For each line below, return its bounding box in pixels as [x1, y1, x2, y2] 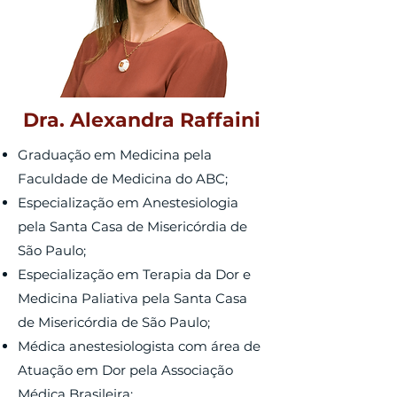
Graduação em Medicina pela [18, 146, 212, 163]
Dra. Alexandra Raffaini [23, 108, 261, 132]
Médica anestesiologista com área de [18, 338, 261, 354]
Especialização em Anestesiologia [18, 194, 238, 211]
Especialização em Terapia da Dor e [18, 266, 251, 283]
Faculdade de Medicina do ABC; [18, 170, 228, 187]
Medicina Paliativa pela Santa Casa [18, 290, 247, 307]
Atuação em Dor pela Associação [18, 362, 233, 378]
